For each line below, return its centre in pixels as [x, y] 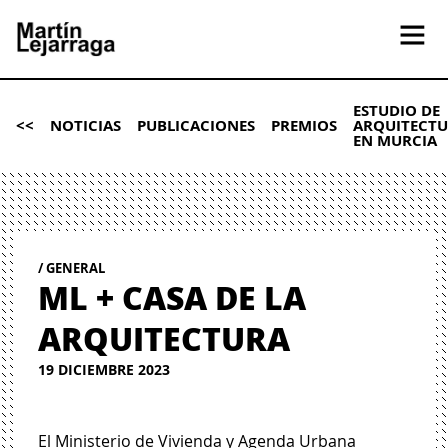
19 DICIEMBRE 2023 [104, 369]
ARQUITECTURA [164, 337]
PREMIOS [304, 125]
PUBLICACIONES [196, 125]
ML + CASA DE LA [172, 296]
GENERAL [76, 267]
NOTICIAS [85, 125]
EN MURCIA [395, 140]
